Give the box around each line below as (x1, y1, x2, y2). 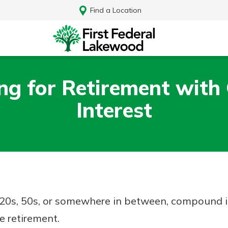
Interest (76, 97, 152, 123)
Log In (101, 197, 127, 208)
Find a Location (90, 5, 141, 15)
